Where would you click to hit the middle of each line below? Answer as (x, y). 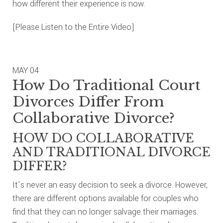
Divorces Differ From (88, 102)
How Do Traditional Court (106, 85)
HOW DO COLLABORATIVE (103, 138)
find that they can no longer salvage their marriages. (105, 212)
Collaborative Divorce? (93, 118)
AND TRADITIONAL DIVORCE (111, 152)
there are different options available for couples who (105, 198)
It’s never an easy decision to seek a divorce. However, (110, 185)
